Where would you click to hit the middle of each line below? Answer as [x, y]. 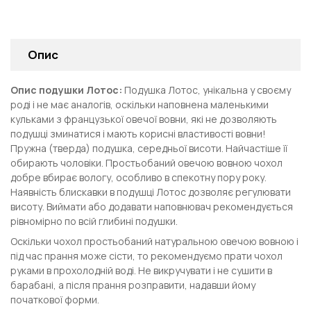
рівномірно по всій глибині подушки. [94, 221]
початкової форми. [55, 300]
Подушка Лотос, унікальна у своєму [207, 90]
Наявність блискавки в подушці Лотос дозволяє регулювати [151, 192]
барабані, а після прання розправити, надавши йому [133, 285]
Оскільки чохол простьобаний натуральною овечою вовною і [154, 242]
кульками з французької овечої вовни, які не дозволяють [144, 119]
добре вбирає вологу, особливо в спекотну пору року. [138, 177]
